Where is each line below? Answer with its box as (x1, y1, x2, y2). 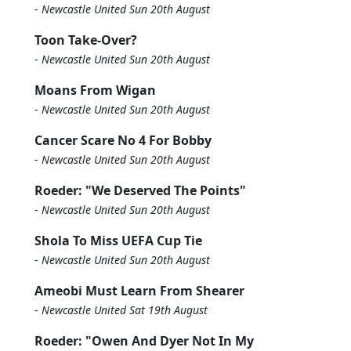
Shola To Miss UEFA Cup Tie (34, 232, 202, 249)
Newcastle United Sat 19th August (42, 302, 208, 317)
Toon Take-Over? (34, 31, 137, 49)
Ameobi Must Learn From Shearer (34, 282, 244, 299)
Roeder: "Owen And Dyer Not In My (34, 332, 254, 349)
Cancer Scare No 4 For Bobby (34, 132, 212, 149)
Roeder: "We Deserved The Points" (34, 182, 246, 199)
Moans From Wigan (34, 81, 156, 99)
